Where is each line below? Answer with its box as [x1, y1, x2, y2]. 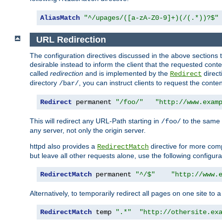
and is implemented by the [83, 69, 170, 78]
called [30, 69, 50, 78]
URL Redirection [36, 34, 106, 45]
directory [30, 79, 59, 87]
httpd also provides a [30, 142, 97, 151]
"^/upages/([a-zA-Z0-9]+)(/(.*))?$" [84, 13, 219, 22]
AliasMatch [40, 13, 80, 22]
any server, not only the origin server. [30, 126, 146, 135]
